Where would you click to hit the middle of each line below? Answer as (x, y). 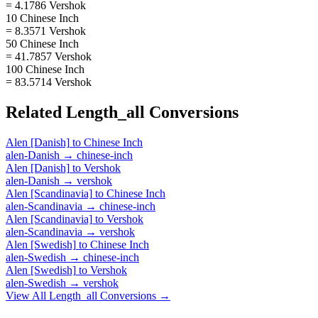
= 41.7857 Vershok (49, 56)
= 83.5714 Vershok (49, 82)
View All (27, 295)
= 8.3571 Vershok (46, 31)
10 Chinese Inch (42, 18)
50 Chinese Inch (42, 43)
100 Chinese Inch (45, 69)
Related (36, 112)
